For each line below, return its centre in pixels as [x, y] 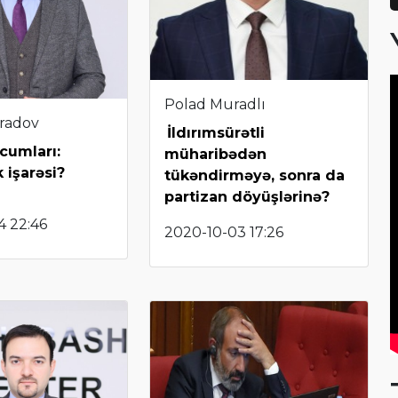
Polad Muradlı [215, 104]
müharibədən [216, 154]
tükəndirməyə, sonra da [255, 175]
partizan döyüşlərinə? [247, 196]
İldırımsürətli [216, 132]
